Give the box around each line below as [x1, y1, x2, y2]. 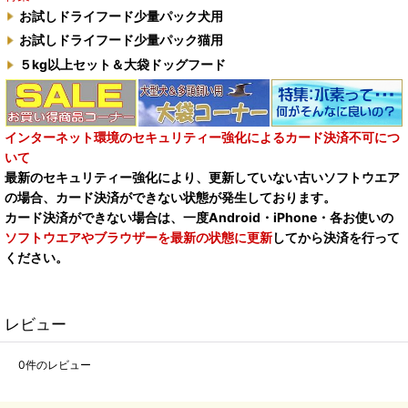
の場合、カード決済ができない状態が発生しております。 [5, 189, 336, 205]
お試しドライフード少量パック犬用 [19, 7, 223, 24]
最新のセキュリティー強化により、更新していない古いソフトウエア [5, 168, 400, 185]
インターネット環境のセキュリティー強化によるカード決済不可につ [5, 128, 400, 145]
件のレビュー [25, 357, 91, 372]
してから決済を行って [272, 229, 400, 245]
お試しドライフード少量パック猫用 [19, 32, 223, 48]
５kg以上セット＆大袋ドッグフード [19, 56, 226, 73]
